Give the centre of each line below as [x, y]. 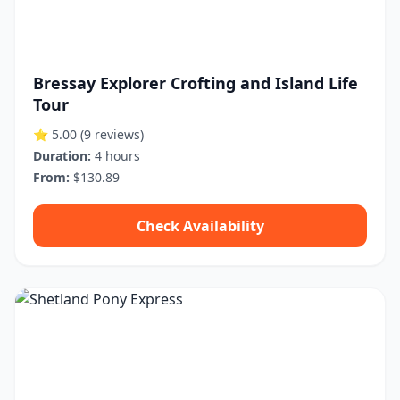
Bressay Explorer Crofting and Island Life [196, 83]
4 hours [116, 156]
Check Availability [200, 226]
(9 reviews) [112, 134]
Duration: [62, 156]
